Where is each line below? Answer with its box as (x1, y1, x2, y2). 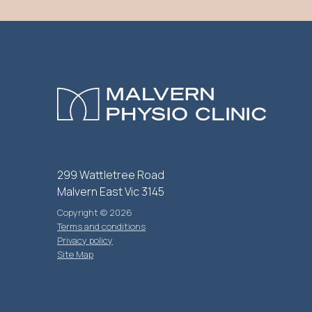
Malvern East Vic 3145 (57, 184, 164, 200)
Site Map (57, 248, 93, 261)
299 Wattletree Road (57, 167, 164, 183)
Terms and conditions (57, 220, 146, 233)
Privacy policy (57, 234, 113, 247)
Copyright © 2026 (57, 206, 132, 219)
